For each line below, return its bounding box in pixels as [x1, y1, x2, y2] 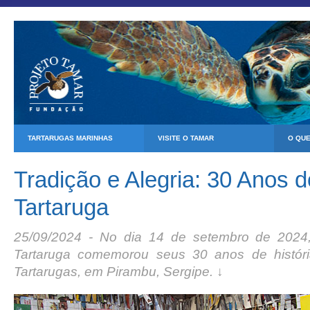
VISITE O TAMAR [158, 134, 214, 142]
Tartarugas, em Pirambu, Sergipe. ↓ [14, 264, 224, 279]
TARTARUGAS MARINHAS [28, 134, 113, 142]
